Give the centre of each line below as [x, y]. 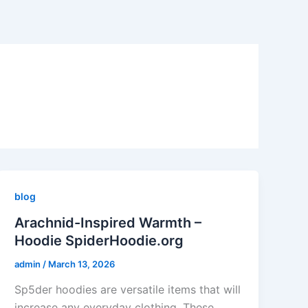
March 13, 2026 [82, 264]
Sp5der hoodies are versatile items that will [128, 290]
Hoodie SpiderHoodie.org [99, 240]
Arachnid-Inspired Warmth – [108, 222]
